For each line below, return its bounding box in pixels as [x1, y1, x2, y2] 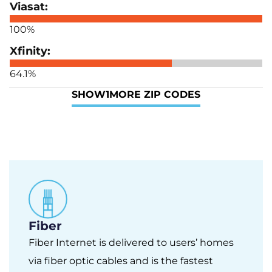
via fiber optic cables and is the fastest [29, 254, 213, 267]
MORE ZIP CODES [109, 88, 200, 100]
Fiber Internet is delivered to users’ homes [29, 236, 234, 248]
